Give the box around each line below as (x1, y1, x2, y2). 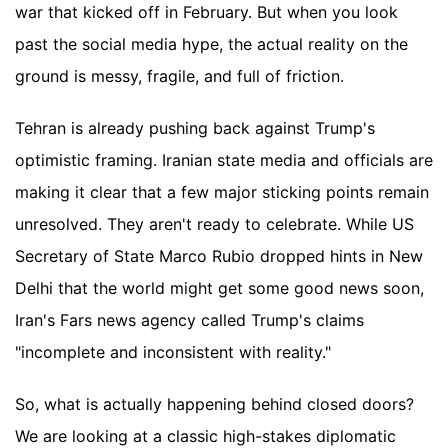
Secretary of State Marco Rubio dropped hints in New (15, 246, 423, 267)
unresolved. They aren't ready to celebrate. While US (15, 214, 414, 235)
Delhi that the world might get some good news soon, (15, 278, 424, 299)
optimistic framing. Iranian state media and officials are (15, 150, 433, 171)
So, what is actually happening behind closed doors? (15, 394, 414, 415)
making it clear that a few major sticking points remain (15, 182, 429, 203)
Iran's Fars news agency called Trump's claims (15, 310, 364, 331)
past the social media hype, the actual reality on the (15, 34, 408, 55)
